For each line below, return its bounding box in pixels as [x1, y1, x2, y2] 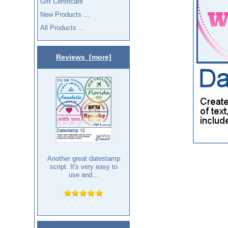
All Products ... [40, 23, 85, 32]
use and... [69, 171, 98, 179]
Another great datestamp [47, 155, 120, 163]
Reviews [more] [55, 53, 111, 62]
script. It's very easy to [49, 163, 118, 171]
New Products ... [40, 10, 90, 18]
